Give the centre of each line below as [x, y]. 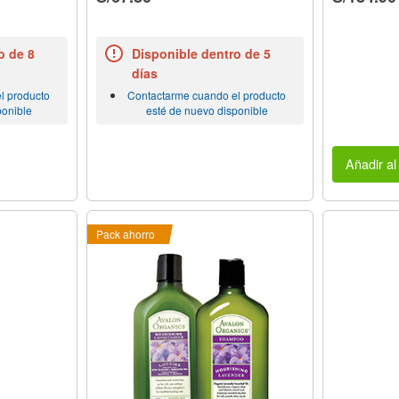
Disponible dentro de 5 [201, 53]
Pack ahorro [125, 233]
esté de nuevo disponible [207, 110]
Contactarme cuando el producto [207, 94]
